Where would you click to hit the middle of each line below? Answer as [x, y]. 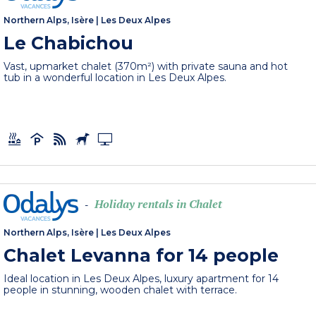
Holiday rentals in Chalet [159, 204]
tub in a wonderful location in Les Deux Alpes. [115, 77]
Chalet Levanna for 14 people [141, 255]
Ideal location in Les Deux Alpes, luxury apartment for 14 [141, 278]
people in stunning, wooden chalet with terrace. [121, 290]
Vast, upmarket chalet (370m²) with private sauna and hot [146, 66]
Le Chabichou [69, 43]
